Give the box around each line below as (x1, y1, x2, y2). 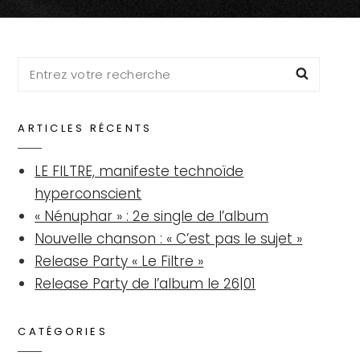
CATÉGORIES (18, 323, 108, 339)
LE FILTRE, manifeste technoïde (35, 161, 244, 181)
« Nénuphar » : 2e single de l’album (35, 206, 269, 226)
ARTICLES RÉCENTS (18, 120, 153, 136)
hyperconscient (35, 183, 142, 203)
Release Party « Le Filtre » (35, 251, 204, 271)
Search (17, 57, 66, 77)
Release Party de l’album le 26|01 (35, 273, 256, 293)
